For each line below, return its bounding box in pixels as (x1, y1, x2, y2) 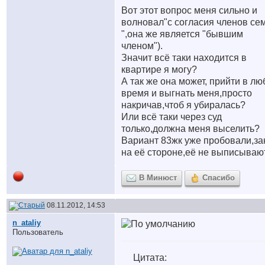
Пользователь (12, 228, 63, 237)
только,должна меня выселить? (121, 124, 260, 134)
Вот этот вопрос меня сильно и (121, 5, 257, 15)
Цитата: (133, 253, 167, 263)
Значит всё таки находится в (121, 53, 247, 63)
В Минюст (139, 173, 177, 182)
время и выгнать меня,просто (121, 88, 252, 98)
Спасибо (202, 173, 235, 182)
